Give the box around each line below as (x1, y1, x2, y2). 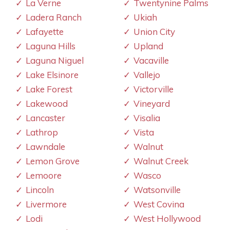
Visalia (133, 112, 160, 123)
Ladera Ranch (26, 11, 82, 23)
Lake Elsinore (26, 69, 79, 80)
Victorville (133, 83, 174, 94)
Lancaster (26, 112, 65, 123)
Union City (133, 26, 175, 37)
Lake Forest (26, 83, 72, 94)
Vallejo (133, 69, 160, 80)
